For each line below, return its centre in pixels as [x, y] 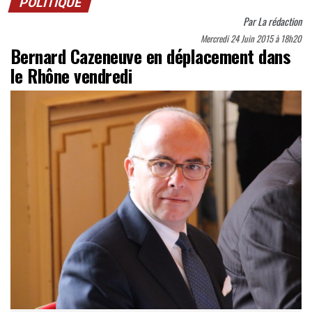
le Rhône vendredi [71, 76]
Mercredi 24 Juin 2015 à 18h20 [251, 39]
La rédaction [280, 22]
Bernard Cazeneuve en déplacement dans [151, 56]
